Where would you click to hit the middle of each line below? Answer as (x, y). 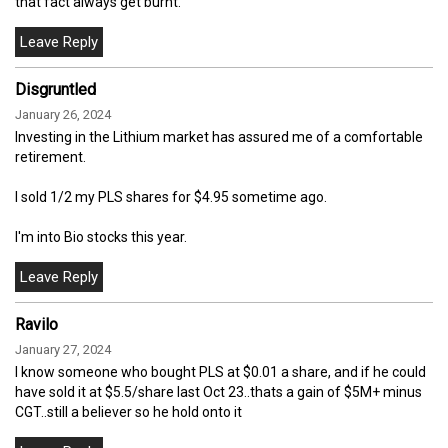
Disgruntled (55, 90)
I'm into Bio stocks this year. (101, 237)
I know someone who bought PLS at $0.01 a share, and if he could (220, 372)
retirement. (50, 157)
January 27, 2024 (63, 350)
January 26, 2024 (63, 115)
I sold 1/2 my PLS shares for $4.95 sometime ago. (171, 197)
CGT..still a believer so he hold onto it (128, 412)
